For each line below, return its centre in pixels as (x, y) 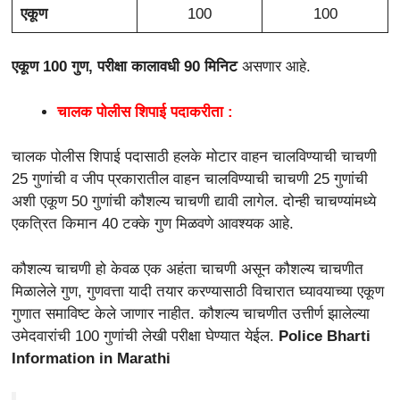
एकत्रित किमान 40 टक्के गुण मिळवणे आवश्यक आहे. (153, 224)
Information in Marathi (91, 358)
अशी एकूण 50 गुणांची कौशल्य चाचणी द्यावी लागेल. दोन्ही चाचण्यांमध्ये (194, 202)
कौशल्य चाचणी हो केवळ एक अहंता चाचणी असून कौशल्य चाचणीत (187, 269)
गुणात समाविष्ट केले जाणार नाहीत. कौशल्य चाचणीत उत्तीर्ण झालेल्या (191, 313)
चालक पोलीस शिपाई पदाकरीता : (145, 112)
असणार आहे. (274, 67)
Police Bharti (325, 336)
